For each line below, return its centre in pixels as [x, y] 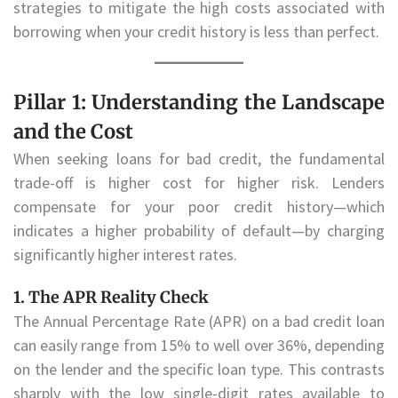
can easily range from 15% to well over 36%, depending [199, 346]
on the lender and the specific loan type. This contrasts [199, 370]
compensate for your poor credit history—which [199, 207]
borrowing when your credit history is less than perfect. [196, 31]
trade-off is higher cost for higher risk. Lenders [199, 183]
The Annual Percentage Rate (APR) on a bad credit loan [199, 322]
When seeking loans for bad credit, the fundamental [199, 159]
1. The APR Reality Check [111, 298]
